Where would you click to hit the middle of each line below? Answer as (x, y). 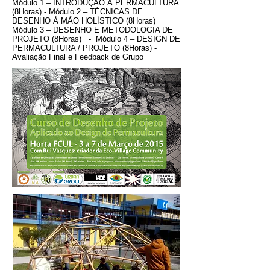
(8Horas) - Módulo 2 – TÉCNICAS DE (77, 12)
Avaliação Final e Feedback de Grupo (78, 57)
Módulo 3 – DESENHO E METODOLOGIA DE (93, 30)
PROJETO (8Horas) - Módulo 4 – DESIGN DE (96, 39)
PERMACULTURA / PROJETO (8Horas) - (84, 48)
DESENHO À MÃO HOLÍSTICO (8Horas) (84, 21)
